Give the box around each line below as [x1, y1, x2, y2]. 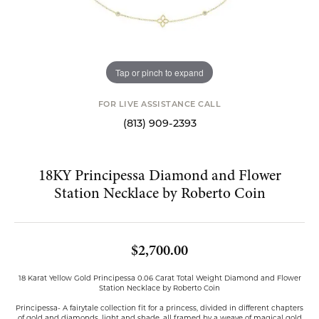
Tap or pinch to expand [115, 66, 204, 78]
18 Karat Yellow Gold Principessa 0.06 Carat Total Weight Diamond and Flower [18, 273, 301, 282]
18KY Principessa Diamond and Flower [38, 164, 281, 186]
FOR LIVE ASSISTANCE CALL [98, 101, 221, 109]
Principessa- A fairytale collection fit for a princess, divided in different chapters [16, 303, 303, 312]
